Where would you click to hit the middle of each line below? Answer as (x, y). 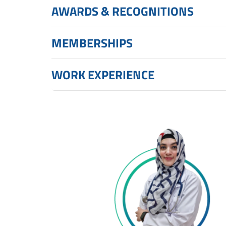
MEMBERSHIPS (92, 43)
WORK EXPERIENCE (103, 74)
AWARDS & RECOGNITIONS (123, 11)
